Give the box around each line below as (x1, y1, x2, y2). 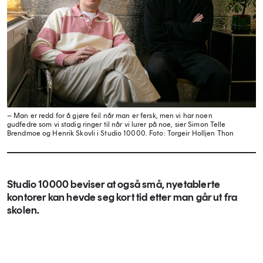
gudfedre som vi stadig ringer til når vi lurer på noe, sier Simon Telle (7, 120, 226, 129)
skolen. (7, 204, 40, 217)
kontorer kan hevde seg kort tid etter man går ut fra (7, 191, 238, 204)
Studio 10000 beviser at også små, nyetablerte (7, 178, 221, 191)
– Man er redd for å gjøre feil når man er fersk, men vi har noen (7, 112, 213, 120)
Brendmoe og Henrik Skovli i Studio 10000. (7, 129, 147, 137)
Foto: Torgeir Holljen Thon (147, 129, 234, 137)
